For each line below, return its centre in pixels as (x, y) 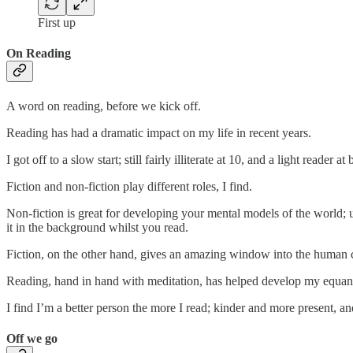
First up (57, 23)
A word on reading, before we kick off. (104, 106)
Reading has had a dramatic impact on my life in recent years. (159, 132)
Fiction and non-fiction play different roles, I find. (131, 186)
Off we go (32, 338)
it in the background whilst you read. (97, 227)
